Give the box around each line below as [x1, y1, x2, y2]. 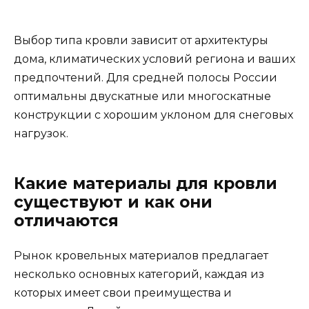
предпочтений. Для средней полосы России [14, 70, 277, 84]
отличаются [14, 210, 119, 230]
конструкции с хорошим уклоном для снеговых [14, 108, 293, 121]
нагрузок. [14, 126, 68, 140]
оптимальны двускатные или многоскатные [14, 89, 271, 103]
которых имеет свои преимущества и [14, 286, 232, 299]
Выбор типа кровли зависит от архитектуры [14, 33, 268, 47]
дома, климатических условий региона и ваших [14, 52, 295, 66]
